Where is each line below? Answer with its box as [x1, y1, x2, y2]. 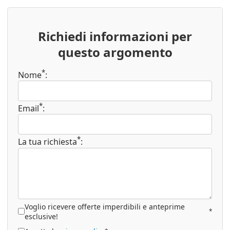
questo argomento [57, 43, 172, 61]
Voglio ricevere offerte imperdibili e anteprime [25, 201, 185, 212]
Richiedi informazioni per [38, 27, 192, 45]
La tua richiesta [18, 136, 77, 148]
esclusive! [25, 211, 58, 221]
